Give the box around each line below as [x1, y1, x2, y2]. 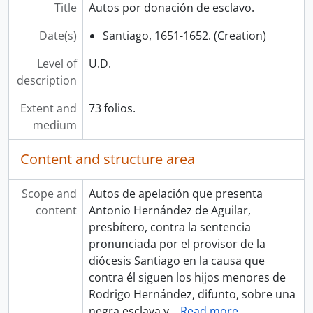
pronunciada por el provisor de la [88, 236, 265, 252]
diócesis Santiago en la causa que [88, 253, 265, 268]
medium [32, 117, 77, 133]
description [16, 73, 77, 88]
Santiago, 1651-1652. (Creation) [102, 28, 266, 43]
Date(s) [38, 28, 77, 43]
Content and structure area [20, 150, 195, 168]
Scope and [21, 186, 77, 201]
